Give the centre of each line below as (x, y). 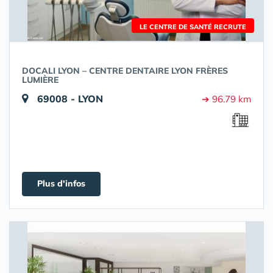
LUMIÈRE (40, 80)
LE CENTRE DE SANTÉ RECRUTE (193, 27)
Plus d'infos (61, 183)
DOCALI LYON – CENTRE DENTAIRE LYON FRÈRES (125, 71)
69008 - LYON (70, 99)
